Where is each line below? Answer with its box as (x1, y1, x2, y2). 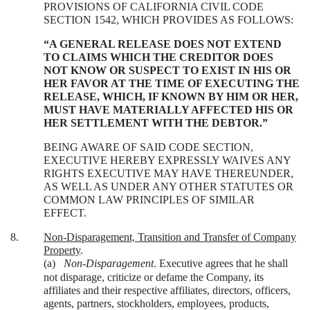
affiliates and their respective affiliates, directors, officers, (44, 284, 291, 296)
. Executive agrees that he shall (154, 257, 288, 269)
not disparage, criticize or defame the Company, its (44, 271, 264, 283)
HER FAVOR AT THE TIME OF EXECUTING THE (44, 77, 300, 89)
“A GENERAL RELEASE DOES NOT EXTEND (44, 37, 282, 50)
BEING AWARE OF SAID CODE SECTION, (44, 140, 253, 153)
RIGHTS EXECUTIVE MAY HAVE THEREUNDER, (44, 167, 293, 179)
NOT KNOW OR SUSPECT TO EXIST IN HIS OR (44, 64, 291, 76)
